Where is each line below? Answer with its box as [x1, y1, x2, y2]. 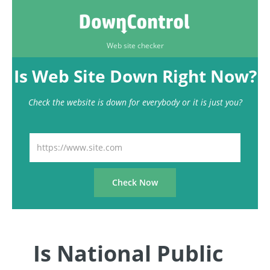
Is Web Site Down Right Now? [13, 64, 257, 87]
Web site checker [106, 40, 164, 51]
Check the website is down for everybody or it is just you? [28, 96, 242, 108]
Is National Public [33, 239, 224, 268]
